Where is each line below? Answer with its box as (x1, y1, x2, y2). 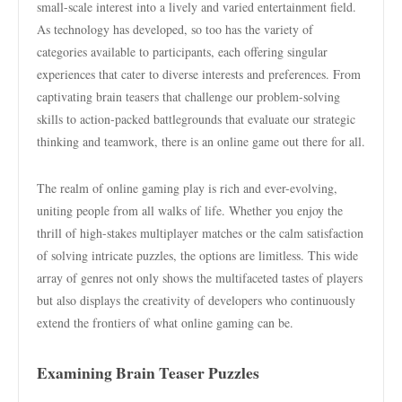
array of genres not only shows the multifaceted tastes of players (37, 269, 363, 286)
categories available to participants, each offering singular (37, 43, 328, 60)
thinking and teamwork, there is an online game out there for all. (37, 133, 365, 150)
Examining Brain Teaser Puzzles (37, 361, 259, 384)
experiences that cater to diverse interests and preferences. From (37, 66, 361, 83)
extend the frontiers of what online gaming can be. (37, 314, 293, 331)
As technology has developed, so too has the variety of (37, 21, 313, 38)
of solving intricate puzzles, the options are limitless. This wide (37, 247, 358, 264)
